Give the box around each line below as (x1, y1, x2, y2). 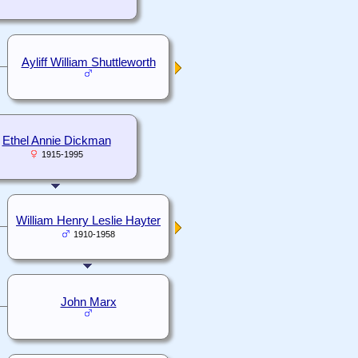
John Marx (60, 296, 117, 309)
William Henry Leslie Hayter (16, 214, 161, 228)
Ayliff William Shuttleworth (21, 56, 156, 70)
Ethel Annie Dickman (2, 134, 111, 148)
